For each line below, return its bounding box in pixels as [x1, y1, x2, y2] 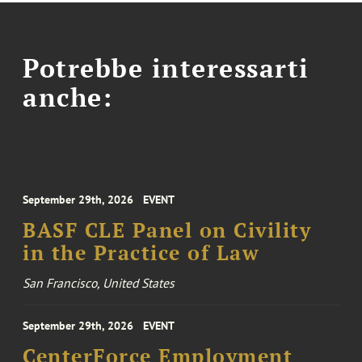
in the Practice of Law [23, 240, 260, 267]
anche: [23, 79, 113, 114]
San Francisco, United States [23, 275, 175, 292]
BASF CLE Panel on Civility [23, 217, 312, 244]
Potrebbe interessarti [23, 50, 309, 85]
